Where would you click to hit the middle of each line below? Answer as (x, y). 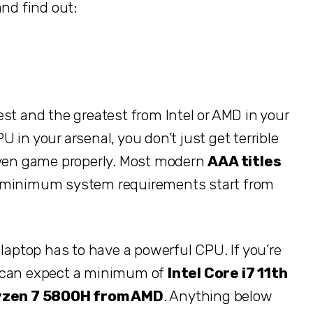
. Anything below (218, 296)
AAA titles (245, 161)
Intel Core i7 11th (228, 272)
